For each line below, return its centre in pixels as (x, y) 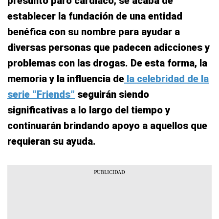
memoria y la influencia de (66, 79)
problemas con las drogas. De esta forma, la (107, 63)
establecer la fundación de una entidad (95, 16)
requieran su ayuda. (52, 141)
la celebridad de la (166, 79)
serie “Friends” (41, 94)
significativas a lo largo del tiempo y (89, 110)
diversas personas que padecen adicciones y (109, 47)
